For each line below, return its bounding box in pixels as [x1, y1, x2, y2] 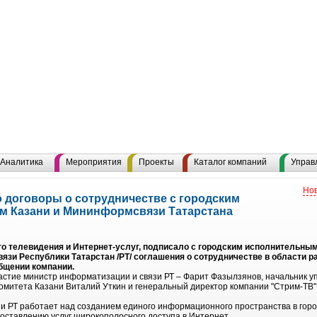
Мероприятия [66, 157, 122, 167]
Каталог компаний [194, 157, 267, 167]
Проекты [139, 157, 174, 167]
